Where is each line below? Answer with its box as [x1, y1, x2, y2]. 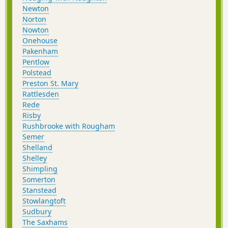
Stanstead [22, 185, 56, 195]
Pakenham [22, 46, 58, 56]
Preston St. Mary [22, 78, 78, 89]
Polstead [22, 68, 51, 78]
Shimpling [22, 164, 58, 174]
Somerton [22, 175, 55, 185]
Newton [22, 4, 49, 14]
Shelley [22, 153, 47, 163]
